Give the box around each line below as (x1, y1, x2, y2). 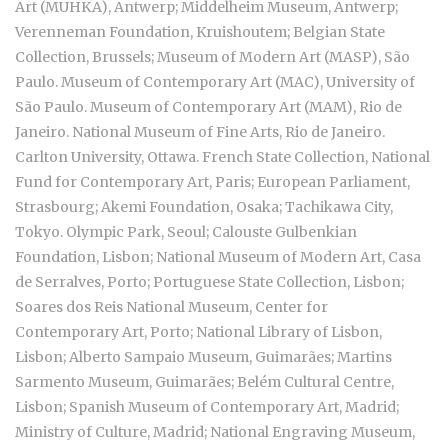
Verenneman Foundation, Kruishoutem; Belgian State (15, 23, 385, 42)
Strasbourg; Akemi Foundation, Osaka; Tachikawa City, (15, 198, 393, 217)
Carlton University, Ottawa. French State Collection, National (15, 148, 430, 167)
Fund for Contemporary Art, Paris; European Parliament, (15, 173, 410, 192)
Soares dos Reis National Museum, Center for (15, 298, 328, 317)
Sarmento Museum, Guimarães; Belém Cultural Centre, (15, 373, 394, 392)
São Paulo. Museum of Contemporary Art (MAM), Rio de (15, 98, 402, 117)
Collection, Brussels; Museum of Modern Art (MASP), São (15, 48, 410, 67)
